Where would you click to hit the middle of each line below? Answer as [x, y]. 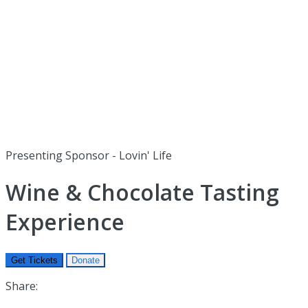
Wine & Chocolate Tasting [142, 192]
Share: [22, 286]
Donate [86, 260]
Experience [65, 222]
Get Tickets [34, 260]
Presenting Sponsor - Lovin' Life [89, 155]
